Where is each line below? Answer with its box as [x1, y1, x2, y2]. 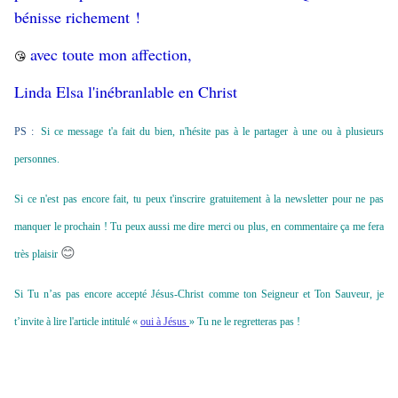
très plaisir [14, 248, 60, 261]
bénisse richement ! [14, 6, 140, 28]
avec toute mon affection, [30, 44, 197, 66]
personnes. [14, 153, 60, 166]
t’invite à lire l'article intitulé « [14, 315, 140, 329]
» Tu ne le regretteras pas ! [189, 315, 300, 329]
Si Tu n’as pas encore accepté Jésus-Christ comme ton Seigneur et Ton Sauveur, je [14, 288, 384, 301]
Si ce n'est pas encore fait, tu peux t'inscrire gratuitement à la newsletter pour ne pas [14, 193, 384, 206]
